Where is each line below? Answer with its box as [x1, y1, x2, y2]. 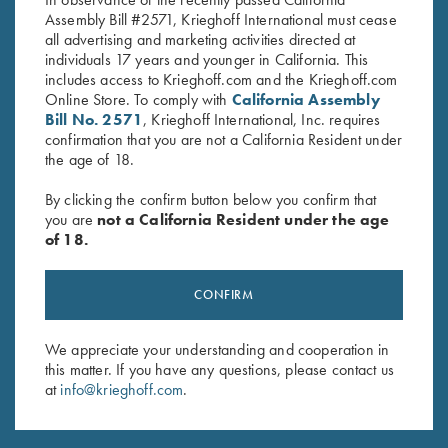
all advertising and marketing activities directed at [45, 29, 356, 50]
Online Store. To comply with [45, 89, 232, 110]
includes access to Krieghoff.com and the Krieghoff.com [45, 69, 398, 90]
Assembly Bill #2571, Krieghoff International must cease [45, 9, 397, 30]
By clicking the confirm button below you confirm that [45, 189, 377, 210]
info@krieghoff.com [60, 379, 184, 400]
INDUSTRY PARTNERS [156, 163, 292, 182]
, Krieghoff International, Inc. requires [143, 109, 381, 130]
